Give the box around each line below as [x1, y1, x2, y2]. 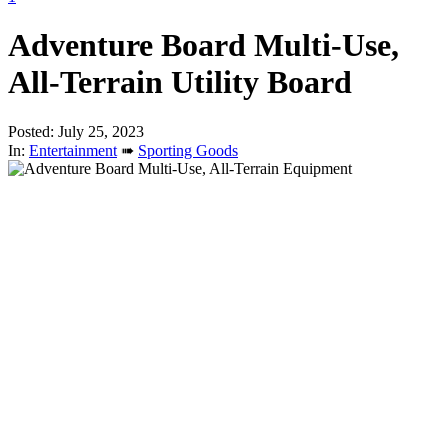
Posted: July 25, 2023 [8, 122, 144, 140]
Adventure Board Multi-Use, [8, 27, 399, 64]
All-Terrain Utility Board [8, 64, 352, 101]
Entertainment [29, 141, 117, 159]
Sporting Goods [138, 141, 238, 159]
